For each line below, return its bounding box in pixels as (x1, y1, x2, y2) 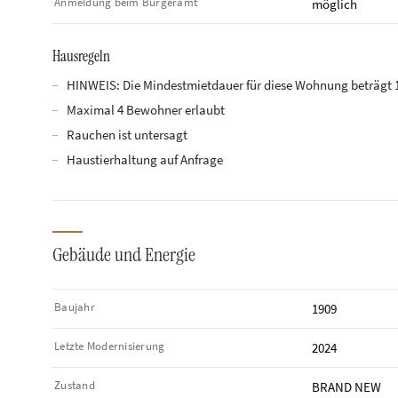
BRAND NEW (311, 378, 381, 396)
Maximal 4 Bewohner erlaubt (67, 102, 225, 119)
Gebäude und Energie (52, 242, 195, 268)
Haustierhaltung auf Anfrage (67, 152, 223, 169)
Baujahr (54, 299, 95, 315)
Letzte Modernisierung (54, 338, 165, 354)
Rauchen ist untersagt (67, 127, 187, 144)
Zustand (54, 378, 95, 394)
